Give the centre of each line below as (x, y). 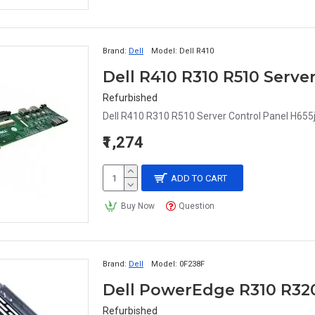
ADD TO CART (199, 178)
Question (197, 206)
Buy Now (137, 206)
